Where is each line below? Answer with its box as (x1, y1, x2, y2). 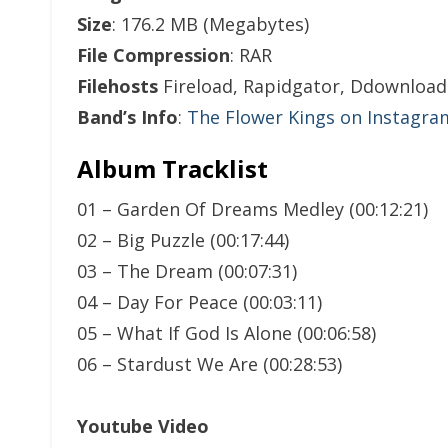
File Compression (77, 43, 230, 67)
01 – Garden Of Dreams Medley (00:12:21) (77, 197, 428, 221)
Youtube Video (77, 414, 209, 438)
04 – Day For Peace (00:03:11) (77, 290, 322, 314)
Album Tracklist (77, 152, 268, 185)
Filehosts (77, 74, 158, 98)
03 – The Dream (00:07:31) (77, 259, 297, 283)
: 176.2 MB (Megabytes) (112, 12, 309, 36)
